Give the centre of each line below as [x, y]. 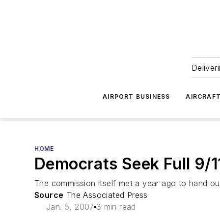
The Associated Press [106, 195]
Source [49, 195]
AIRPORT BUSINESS [137, 96]
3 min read [116, 207]
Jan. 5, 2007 [70, 207]
